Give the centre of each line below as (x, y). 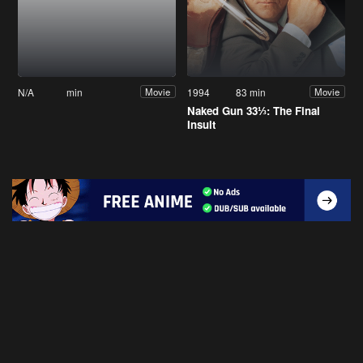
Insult (201, 124)
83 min (251, 92)
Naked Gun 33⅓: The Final (254, 110)
